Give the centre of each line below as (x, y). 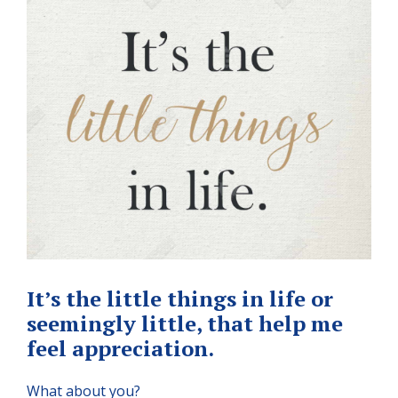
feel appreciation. (120, 348)
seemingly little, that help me (185, 323)
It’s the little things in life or (180, 298)
